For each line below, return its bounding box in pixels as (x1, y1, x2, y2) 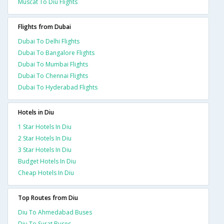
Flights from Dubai (18, 22, 71, 31)
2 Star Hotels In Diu (18, 134, 71, 143)
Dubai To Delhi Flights (18, 37, 79, 46)
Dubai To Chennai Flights (18, 71, 88, 80)
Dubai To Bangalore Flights (18, 48, 94, 57)
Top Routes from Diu (18, 193, 78, 202)
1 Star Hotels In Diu (18, 122, 71, 131)
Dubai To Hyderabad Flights (18, 83, 97, 92)
